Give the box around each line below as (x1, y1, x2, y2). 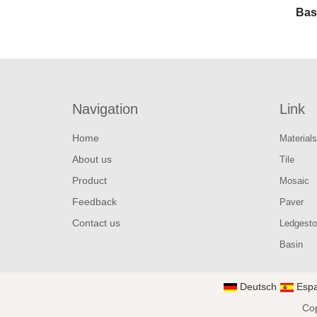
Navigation (72, 100, 138, 117)
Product (72, 174, 107, 186)
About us (72, 153, 112, 165)
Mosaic (279, 175, 309, 186)
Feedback (72, 195, 117, 207)
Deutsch (239, 280, 277, 292)
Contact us (72, 217, 120, 229)
